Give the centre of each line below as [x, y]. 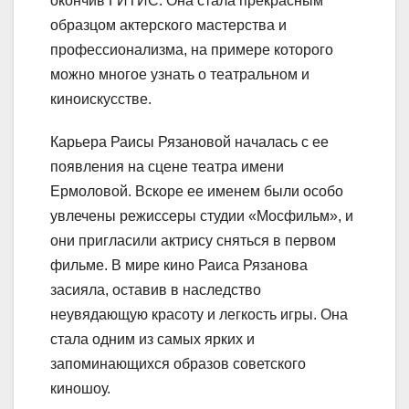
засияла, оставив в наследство [156, 290]
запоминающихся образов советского [178, 364]
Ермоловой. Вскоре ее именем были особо [197, 192]
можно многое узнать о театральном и [180, 75]
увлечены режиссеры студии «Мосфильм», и [202, 216]
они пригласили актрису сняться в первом [193, 241]
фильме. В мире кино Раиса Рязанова [179, 266]
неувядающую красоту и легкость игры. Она [199, 315]
